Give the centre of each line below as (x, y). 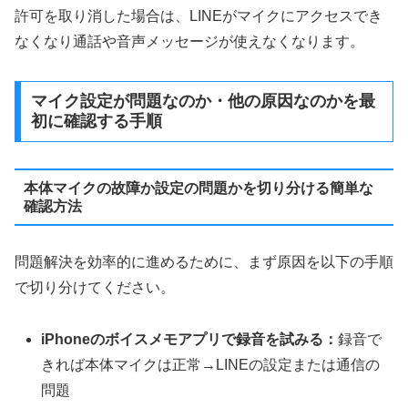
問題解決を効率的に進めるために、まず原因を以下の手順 (204, 262)
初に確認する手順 (96, 122)
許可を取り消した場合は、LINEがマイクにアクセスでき (199, 15)
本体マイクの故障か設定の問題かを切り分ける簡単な (198, 188)
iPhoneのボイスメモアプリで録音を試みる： (190, 340)
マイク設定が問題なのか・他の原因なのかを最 (203, 102)
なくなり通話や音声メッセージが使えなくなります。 (189, 41)
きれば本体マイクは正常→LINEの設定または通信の (211, 365)
